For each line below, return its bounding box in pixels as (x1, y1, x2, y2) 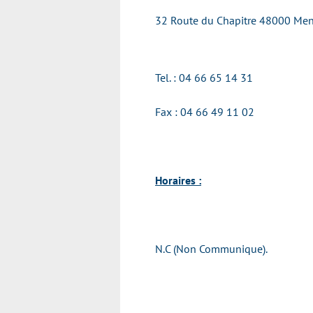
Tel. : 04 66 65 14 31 (155, 71, 253, 85)
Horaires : (155, 173, 201, 187)
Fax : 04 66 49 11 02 (155, 105, 254, 119)
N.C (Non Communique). (155, 242, 268, 256)
